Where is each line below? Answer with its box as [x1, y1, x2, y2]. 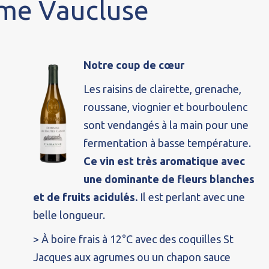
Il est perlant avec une [138, 191, 246, 203]
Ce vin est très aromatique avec [83, 155, 246, 167]
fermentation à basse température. [83, 137, 252, 149]
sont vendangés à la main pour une [83, 119, 249, 131]
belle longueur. [33, 209, 106, 221]
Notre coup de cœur [83, 59, 185, 71]
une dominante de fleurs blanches [83, 173, 255, 185]
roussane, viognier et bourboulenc [83, 101, 248, 113]
